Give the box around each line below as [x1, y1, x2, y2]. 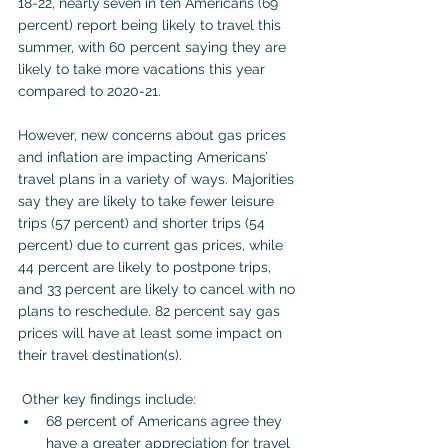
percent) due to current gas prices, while [18, 236, 287, 253]
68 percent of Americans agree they [46, 412, 286, 429]
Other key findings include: [22, 390, 196, 407]
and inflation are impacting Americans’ [18, 148, 272, 165]
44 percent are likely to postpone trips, [18, 258, 275, 275]
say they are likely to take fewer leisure [18, 192, 278, 209]
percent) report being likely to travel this [18, 16, 285, 33]
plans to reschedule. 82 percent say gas [18, 302, 284, 319]
